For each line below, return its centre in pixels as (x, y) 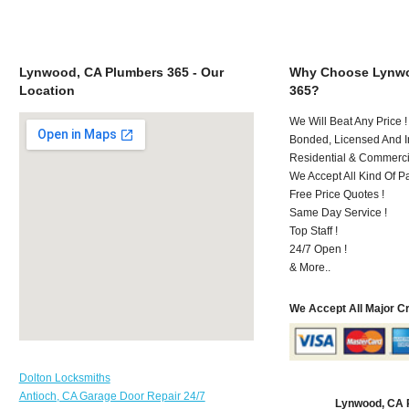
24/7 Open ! (319, 249)
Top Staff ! (314, 231)
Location (47, 90)
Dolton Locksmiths (64, 378)
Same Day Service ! (339, 212)
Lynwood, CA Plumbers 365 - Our (121, 72)
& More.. (310, 267)
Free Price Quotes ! (337, 194)
